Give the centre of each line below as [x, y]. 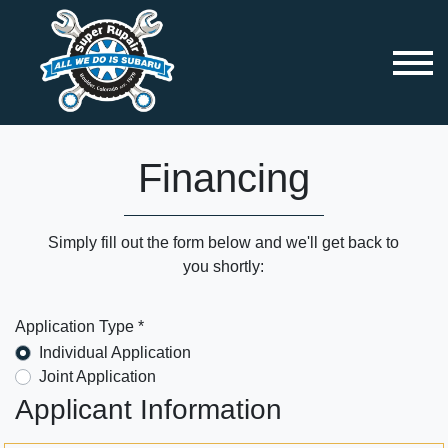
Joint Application [97, 376]
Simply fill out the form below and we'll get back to [224, 242]
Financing [224, 178]
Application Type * [79, 326]
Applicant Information [148, 409]
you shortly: [224, 266]
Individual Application [115, 352]
